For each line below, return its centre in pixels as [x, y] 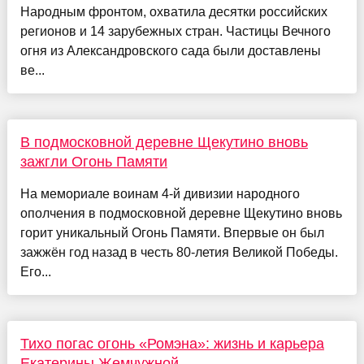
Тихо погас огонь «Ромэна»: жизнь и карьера [172, 343]
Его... [35, 271]
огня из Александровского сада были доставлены [170, 50]
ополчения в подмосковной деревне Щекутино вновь [181, 213]
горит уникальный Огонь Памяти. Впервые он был [172, 232]
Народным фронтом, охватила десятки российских [173, 11]
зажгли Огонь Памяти [93, 161]
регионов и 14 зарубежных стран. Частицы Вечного [175, 31]
